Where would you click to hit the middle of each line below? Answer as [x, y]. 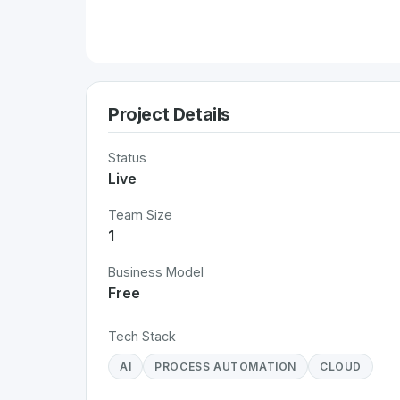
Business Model [156, 272]
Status [127, 158]
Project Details [169, 114]
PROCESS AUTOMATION [226, 367]
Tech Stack [142, 336]
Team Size [140, 215]
